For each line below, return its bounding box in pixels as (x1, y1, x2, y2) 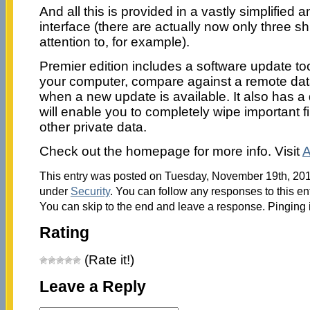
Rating (39, 224, 89, 241)
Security (70, 184, 110, 197)
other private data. (39, 119, 147, 134)
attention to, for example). (39, 34, 190, 49)
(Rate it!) (80, 253, 134, 268)
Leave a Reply (39, 278, 146, 296)
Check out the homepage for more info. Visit (39, 143, 302, 158)
